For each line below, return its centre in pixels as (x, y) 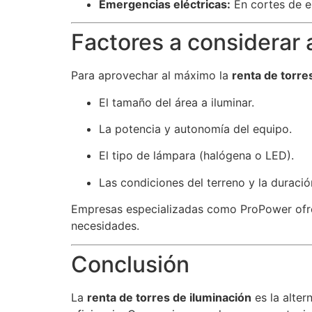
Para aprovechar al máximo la (151, 76)
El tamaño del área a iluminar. (177, 102)
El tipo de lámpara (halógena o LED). (196, 156)
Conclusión (130, 264)
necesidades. (105, 226)
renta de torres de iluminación (169, 297)
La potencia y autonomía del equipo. (195, 129)
